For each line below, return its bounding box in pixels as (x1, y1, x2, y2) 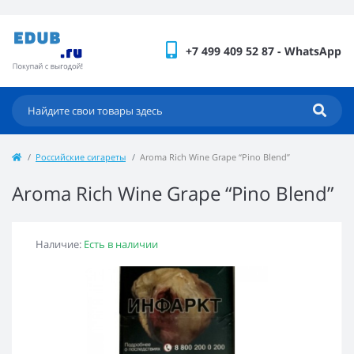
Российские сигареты (36, 150, 126, 163)
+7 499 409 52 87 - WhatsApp (186, 43, 341, 58)
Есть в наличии (84, 236, 158, 251)
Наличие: (36, 236, 84, 251)
